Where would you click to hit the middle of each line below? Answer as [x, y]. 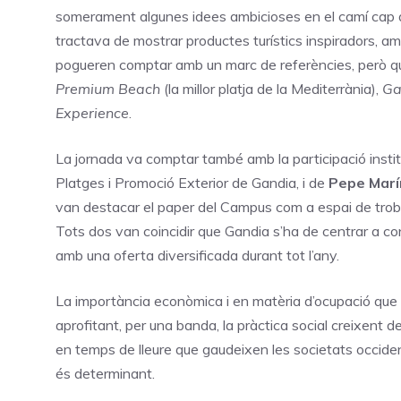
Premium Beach [108, 88]
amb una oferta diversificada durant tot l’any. [199, 255]
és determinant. [107, 373]
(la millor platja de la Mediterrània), [271, 88]
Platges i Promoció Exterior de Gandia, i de [192, 182]
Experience [92, 112]
